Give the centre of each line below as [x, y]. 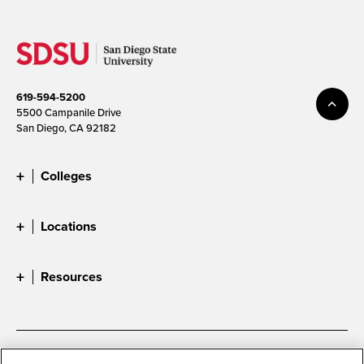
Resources [71, 276]
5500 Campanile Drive [69, 112]
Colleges [66, 175]
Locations [69, 226]
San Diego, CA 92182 [66, 127]
